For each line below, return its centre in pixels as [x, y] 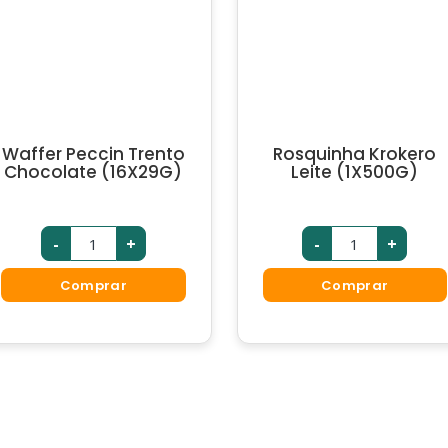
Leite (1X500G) [355, 172]
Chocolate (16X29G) [93, 172]
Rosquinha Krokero [355, 154]
